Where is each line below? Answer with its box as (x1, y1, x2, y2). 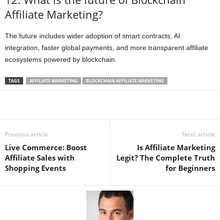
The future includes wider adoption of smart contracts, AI (5, 32, 180, 40)
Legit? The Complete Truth (116, 153, 215, 163)
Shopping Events (5, 163, 66, 173)
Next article (182, 130, 215, 138)
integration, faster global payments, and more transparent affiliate (5, 44, 208, 52)
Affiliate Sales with (5, 153, 75, 163)
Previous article (5, 130, 48, 138)
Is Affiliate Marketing (137, 142, 215, 152)
